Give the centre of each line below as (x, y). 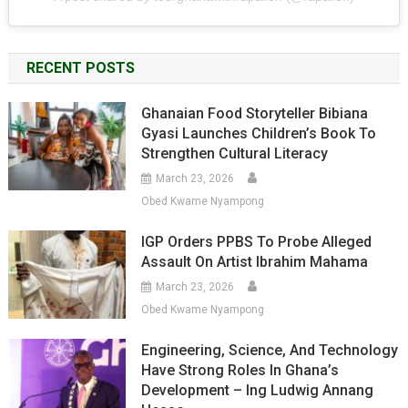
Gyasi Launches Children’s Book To (259, 133)
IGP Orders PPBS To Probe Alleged (257, 241)
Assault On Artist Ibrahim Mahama (255, 261)
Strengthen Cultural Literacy (235, 153)
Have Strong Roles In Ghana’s (240, 370)
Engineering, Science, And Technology (270, 350)
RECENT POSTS (80, 67)
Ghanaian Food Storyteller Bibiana (255, 113)
